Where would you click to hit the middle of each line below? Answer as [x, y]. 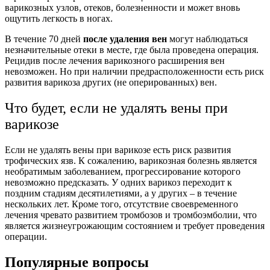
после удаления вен [124, 39]
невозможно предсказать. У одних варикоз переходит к [118, 182]
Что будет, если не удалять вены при [116, 108]
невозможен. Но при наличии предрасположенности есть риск [134, 72]
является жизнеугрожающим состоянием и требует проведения [135, 225]
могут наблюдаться [209, 39]
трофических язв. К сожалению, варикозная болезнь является [131, 160]
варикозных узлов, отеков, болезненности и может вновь [122, 8]
